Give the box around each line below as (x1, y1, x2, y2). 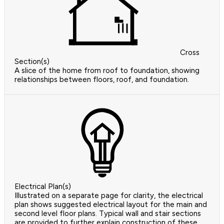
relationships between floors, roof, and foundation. (14, 75, 189, 84)
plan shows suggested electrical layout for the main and (14, 200, 207, 209)
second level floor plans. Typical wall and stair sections (14, 209, 201, 218)
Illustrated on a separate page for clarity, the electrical (14, 191, 203, 200)
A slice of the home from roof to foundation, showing (14, 66, 199, 75)
